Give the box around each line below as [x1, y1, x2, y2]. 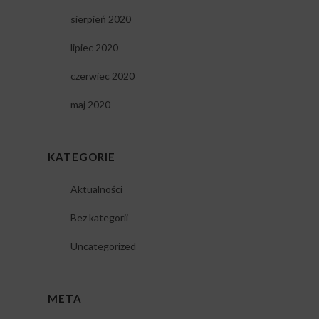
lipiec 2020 [70, 41, 118, 54]
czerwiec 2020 [70, 70, 135, 83]
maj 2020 [70, 98, 110, 111]
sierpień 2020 [70, 13, 131, 26]
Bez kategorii [70, 211, 128, 224]
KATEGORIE [47, 150, 115, 164]
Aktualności [70, 183, 122, 196]
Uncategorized [70, 240, 136, 253]
